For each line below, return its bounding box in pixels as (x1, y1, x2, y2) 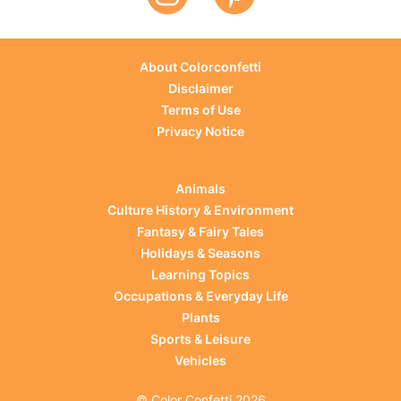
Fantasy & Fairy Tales (137, 224, 264, 240)
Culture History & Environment (107, 202, 294, 218)
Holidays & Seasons (141, 245, 260, 261)
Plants (181, 310, 220, 326)
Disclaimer (167, 81, 234, 97)
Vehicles (175, 353, 226, 369)
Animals (175, 181, 226, 197)
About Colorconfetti (140, 59, 261, 75)
